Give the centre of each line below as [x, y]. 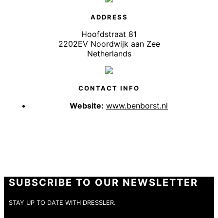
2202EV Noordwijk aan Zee [109, 44]
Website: [87, 105]
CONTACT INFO [109, 88]
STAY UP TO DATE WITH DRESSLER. [62, 202]
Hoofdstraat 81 [109, 34]
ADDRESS [109, 17]
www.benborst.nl [137, 105]
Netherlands [109, 53]
